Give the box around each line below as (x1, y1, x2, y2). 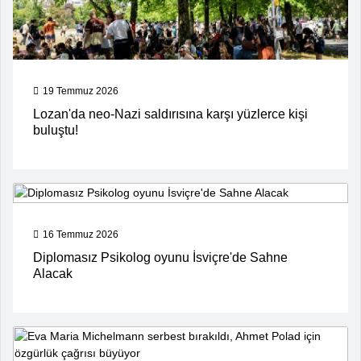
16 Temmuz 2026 (43, 229, 118, 241)
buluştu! (33, 123, 78, 138)
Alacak (33, 267, 73, 281)
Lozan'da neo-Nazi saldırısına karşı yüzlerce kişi (33, 107, 308, 122)
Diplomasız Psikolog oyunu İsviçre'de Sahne (33, 251, 288, 265)
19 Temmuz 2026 (43, 85, 118, 98)
